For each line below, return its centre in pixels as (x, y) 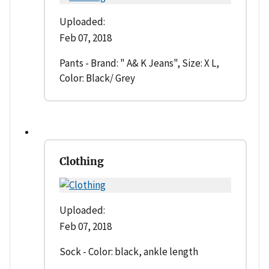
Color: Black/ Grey (97, 78)
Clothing (82, 162)
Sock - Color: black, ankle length (129, 252)
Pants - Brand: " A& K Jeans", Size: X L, (139, 63)
